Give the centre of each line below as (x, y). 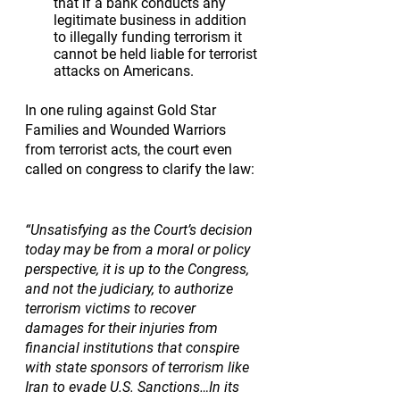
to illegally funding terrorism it (150, 37)
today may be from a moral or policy (139, 250)
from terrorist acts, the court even (130, 150)
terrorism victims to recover (112, 309)
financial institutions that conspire (134, 348)
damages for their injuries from (123, 329)
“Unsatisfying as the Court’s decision (141, 230)
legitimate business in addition (152, 21)
